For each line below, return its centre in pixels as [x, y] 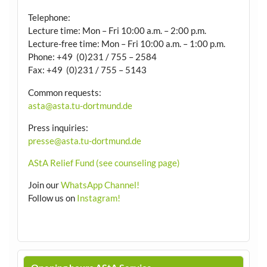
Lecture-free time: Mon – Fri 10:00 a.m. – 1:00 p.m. [126, 44]
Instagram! [98, 198]
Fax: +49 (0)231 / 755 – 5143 [87, 70]
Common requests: [64, 92]
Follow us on [52, 198]
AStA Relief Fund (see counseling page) [104, 162]
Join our [44, 185]
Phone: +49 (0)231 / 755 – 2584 [92, 57]
